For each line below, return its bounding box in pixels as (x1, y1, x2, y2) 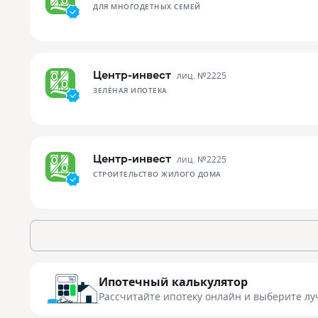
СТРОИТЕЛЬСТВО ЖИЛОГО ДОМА (93, 169, 221, 179)
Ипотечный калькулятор (99, 273, 248, 290)
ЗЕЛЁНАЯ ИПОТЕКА (93, 85, 168, 95)
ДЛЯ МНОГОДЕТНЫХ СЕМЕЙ (93, 1, 201, 11)
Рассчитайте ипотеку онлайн (99, 289, 244, 303)
